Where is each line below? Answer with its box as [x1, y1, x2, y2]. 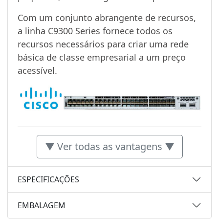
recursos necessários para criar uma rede [18, 38, 189, 50]
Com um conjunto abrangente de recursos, [18, 11, 196, 23]
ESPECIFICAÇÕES [18, 174, 79, 185]
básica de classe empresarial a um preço [18, 51, 186, 63]
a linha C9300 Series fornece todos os [18, 24, 173, 37]
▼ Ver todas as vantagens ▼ [44, 140, 175, 153]
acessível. [18, 64, 57, 76]
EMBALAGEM [18, 199, 66, 211]
